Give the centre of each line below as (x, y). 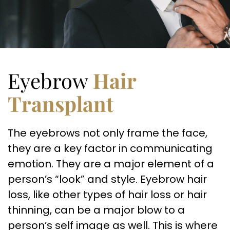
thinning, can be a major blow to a (96, 210)
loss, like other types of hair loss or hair (107, 195)
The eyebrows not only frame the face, (108, 133)
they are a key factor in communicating (110, 148)
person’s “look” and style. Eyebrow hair (107, 179)
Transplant (61, 103)
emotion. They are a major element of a (111, 164)
